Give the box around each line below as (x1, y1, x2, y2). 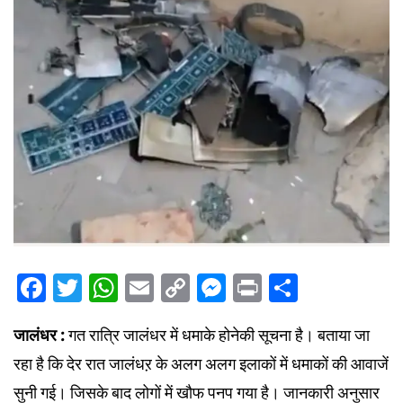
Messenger (226, 270, 378, 307)
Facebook (46, 270, 179, 307)
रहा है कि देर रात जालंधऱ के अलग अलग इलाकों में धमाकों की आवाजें (13, 354, 389, 375)
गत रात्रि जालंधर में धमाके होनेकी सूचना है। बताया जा (68, 325, 370, 346)
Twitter (82, 270, 184, 307)
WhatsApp (118, 270, 264, 307)
